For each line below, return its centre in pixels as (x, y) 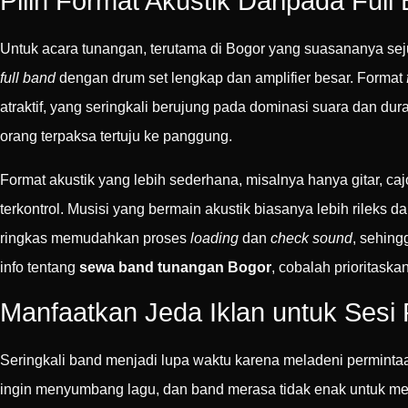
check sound (311, 238)
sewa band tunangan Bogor (175, 267)
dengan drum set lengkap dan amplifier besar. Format (231, 77)
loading (214, 238)
